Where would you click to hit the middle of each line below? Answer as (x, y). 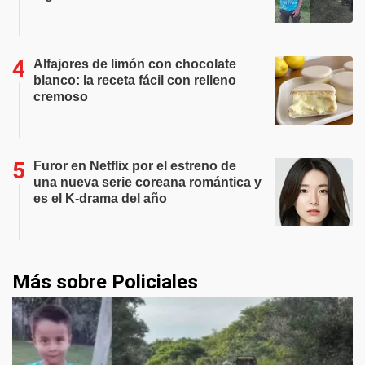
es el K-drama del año (100, 198)
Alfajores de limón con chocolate (135, 64)
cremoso (61, 97)
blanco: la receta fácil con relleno (135, 80)
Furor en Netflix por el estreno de (135, 166)
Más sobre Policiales (105, 282)
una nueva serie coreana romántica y (147, 182)
